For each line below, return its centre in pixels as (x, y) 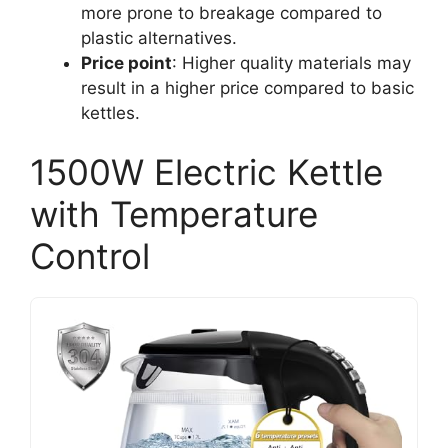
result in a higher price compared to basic (247, 87)
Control (90, 256)
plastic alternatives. (159, 37)
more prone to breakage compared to (231, 12)
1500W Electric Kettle (206, 172)
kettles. (110, 112)
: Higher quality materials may (291, 62)
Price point (126, 62)
